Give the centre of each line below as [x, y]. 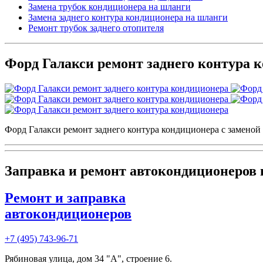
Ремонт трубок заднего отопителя [96, 28]
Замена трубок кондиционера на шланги [109, 6]
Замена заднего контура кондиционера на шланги [128, 17]
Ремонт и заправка [65, 198]
